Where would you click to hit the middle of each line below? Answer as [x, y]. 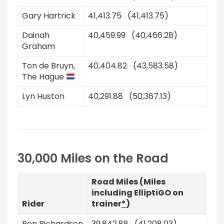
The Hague [44, 77]
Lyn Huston [43, 96]
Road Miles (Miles [128, 182]
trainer [106, 204]
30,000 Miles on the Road [93, 158]
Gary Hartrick [49, 16]
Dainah [36, 35]
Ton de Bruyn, [48, 66]
